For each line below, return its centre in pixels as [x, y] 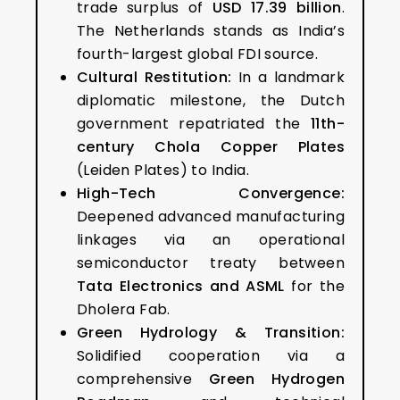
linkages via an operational [211, 240]
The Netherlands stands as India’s [211, 31]
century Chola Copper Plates [211, 147]
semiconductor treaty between [211, 263]
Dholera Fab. [124, 309]
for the [315, 286]
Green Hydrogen [277, 379]
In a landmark [288, 77]
